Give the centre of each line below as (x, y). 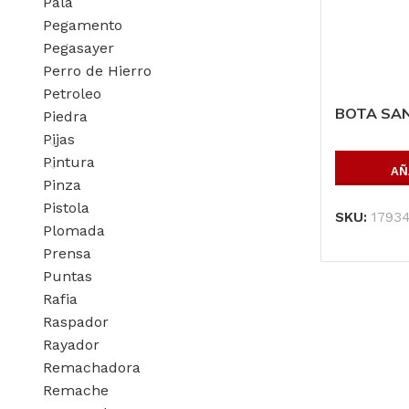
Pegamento (83, 25)
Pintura (69, 162)
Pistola (66, 207)
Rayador (71, 344)
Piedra (65, 116)
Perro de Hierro (97, 70)
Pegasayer (79, 47)
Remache (76, 390)
